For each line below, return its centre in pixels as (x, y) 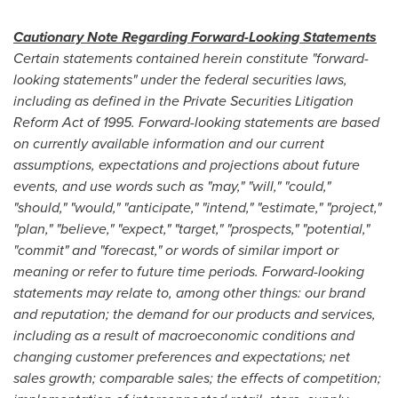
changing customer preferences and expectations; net (182, 357)
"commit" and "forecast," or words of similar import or (176, 250)
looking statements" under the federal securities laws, (180, 80)
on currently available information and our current (169, 143)
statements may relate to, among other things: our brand (189, 293)
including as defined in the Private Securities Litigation (183, 101)
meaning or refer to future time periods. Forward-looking (189, 271)
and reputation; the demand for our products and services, (195, 314)
